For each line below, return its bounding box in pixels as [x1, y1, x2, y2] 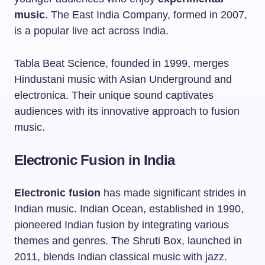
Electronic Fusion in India [14, 152, 175, 168]
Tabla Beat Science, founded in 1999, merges [14, 57, 229, 69]
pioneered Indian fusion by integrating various [14, 219, 229, 231]
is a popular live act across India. [14, 25, 169, 37]
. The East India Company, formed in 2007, [45, 9, 247, 21]
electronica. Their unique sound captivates [14, 89, 214, 101]
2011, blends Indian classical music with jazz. [14, 251, 227, 263]
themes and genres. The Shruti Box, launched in [14, 235, 242, 247]
